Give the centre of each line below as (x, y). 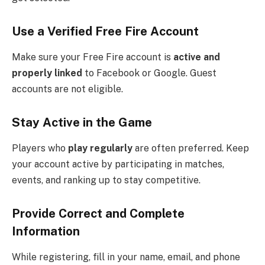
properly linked (47, 73)
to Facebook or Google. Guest (149, 73)
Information (46, 231)
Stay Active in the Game (82, 122)
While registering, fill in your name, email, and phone (126, 257)
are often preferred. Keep (191, 148)
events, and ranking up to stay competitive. (106, 180)
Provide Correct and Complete (98, 213)
